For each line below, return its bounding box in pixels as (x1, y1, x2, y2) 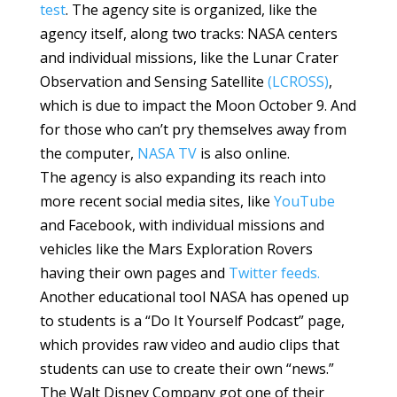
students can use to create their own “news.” (39, 359, 334, 379)
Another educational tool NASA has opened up (39, 287, 349, 307)
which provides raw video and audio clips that (39, 335, 339, 355)
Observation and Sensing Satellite (39, 72, 268, 92)
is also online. (196, 144, 290, 164)
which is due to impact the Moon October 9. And (39, 96, 356, 116)
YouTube (273, 191, 335, 212)
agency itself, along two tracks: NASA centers (39, 24, 338, 44)
